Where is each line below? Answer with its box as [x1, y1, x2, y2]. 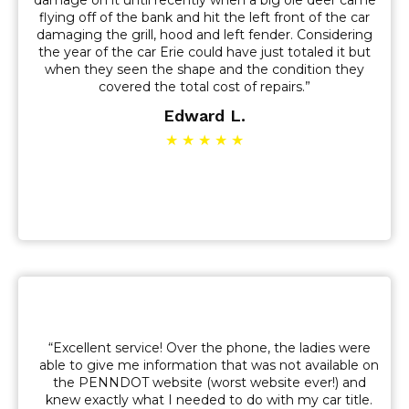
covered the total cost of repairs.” [99, 79, 310, 95]
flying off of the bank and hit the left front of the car [39, 9, 370, 26]
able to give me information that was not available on [39, 356, 379, 373]
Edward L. [163, 106, 246, 125]
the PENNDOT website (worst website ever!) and [52, 373, 366, 391]
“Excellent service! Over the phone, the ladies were [47, 339, 371, 356]
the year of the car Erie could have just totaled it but [38, 44, 371, 60]
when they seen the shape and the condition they [45, 61, 364, 78]
